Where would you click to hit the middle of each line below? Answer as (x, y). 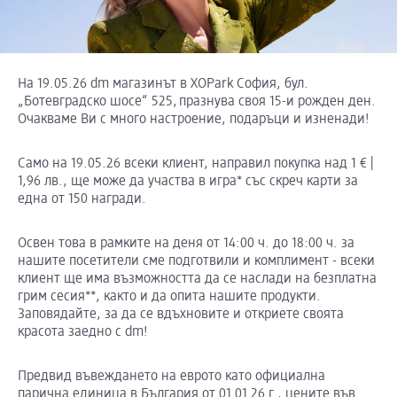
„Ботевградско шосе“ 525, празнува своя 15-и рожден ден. (197, 102)
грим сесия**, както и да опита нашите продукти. (169, 297)
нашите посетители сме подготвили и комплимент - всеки (196, 262)
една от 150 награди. (87, 200)
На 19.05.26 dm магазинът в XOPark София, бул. (163, 85)
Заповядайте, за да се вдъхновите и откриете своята (181, 315)
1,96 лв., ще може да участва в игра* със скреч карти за (188, 182)
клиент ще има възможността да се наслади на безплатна (197, 280)
